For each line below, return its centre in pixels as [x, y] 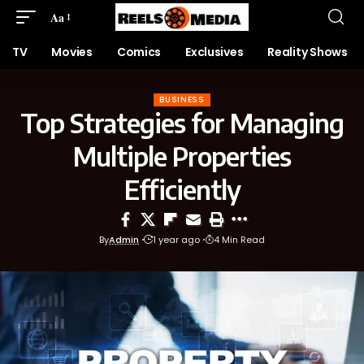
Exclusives [214, 52]
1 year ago [176, 240]
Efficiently [182, 189]
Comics [139, 52]
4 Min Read [239, 240]
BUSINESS [182, 100]
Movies [72, 52]
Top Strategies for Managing [182, 123]
